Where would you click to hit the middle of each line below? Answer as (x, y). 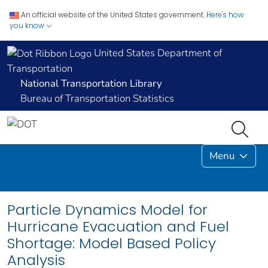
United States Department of (157, 53)
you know (28, 25)
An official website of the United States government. (113, 15)
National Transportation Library (91, 84)
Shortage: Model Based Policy (112, 243)
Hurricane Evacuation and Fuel (118, 227)
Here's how (225, 15)
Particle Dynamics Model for (107, 210)
